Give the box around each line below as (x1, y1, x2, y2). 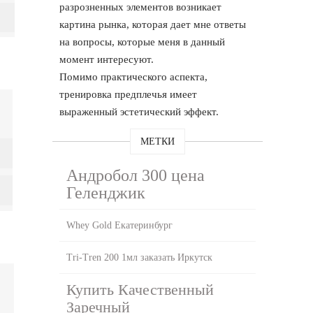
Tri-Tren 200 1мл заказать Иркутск (66, 252, 213, 263)
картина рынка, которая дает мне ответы (59, 18, 247, 30)
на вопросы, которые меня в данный (59, 36, 226, 48)
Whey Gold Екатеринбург (66, 219, 173, 231)
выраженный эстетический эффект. (59, 105, 219, 117)
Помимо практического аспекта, (59, 71, 208, 82)
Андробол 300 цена (66, 166, 205, 184)
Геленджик (66, 183, 146, 202)
